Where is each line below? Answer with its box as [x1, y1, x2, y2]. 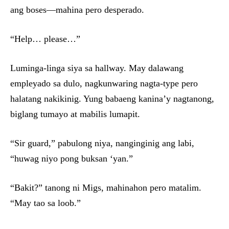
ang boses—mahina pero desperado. [10, 5, 144, 15]
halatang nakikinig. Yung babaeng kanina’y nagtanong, [10, 94, 214, 104]
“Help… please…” [10, 34, 80, 44]
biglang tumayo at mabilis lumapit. [10, 109, 140, 120]
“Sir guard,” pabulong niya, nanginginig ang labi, [10, 138, 194, 149]
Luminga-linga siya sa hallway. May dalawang [10, 63, 184, 74]
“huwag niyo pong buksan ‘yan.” [10, 153, 133, 164]
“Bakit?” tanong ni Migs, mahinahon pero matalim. [10, 182, 201, 193]
